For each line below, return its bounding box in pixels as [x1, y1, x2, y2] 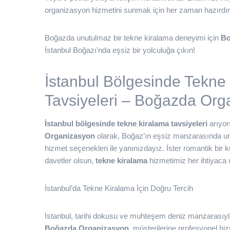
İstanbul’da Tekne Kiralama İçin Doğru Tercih [45, 184, 193, 193]
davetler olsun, [45, 156, 95, 165]
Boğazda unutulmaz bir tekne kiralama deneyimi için [45, 33, 221, 42]
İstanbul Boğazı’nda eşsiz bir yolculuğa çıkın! [45, 46, 195, 54]
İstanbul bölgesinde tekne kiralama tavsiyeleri [45, 119, 207, 128]
